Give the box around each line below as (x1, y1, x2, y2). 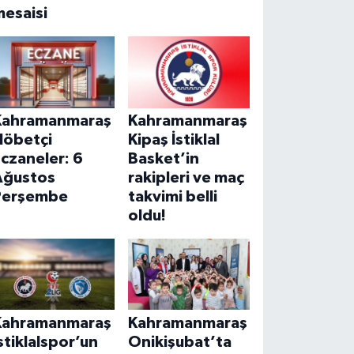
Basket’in (127, 150, 199, 167)
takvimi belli (127, 188, 217, 205)
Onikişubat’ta (127, 333, 232, 350)
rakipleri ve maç (127, 169, 244, 186)
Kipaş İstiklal (127, 131, 220, 148)
